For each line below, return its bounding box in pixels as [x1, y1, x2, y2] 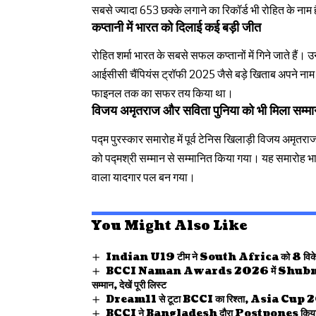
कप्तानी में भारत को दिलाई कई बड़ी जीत [92, 19, 261, 37]
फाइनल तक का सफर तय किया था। [92, 87, 233, 101]
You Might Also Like [92, 217, 247, 235]
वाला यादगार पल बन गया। [92, 170, 195, 184]
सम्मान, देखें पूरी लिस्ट [92, 278, 166, 292]
